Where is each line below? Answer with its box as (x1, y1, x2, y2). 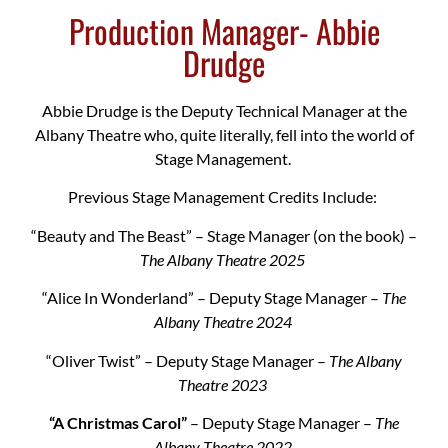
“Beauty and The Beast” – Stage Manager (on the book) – (31, 225, 417, 245)
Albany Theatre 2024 (153, 312, 295, 332)
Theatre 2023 (178, 374, 270, 394)
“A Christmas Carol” (49, 413, 187, 433)
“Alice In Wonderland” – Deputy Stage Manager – (42, 288, 382, 308)
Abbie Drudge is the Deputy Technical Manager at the (41, 101, 407, 121)
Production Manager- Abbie (68, 7, 380, 55)
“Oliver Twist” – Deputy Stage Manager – (46, 350, 329, 370)
